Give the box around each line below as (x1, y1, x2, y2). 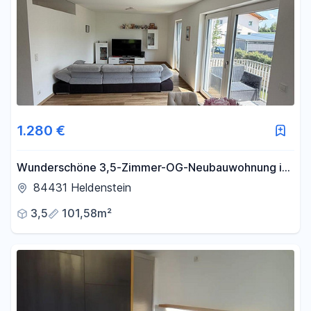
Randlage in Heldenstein (17, 178, 144, 192)
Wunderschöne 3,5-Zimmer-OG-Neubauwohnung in (17, 160, 288, 174)
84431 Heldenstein (33, 180, 131, 194)
